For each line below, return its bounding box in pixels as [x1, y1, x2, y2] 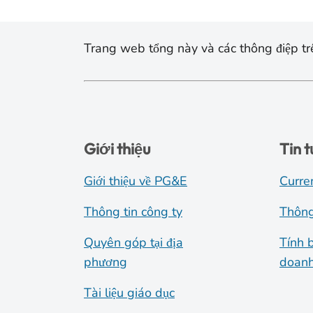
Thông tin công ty [84, 203, 182, 220]
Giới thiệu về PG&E [84, 172, 187, 189]
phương [84, 253, 127, 270]
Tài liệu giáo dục [84, 284, 175, 301]
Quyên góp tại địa [84, 233, 183, 251]
